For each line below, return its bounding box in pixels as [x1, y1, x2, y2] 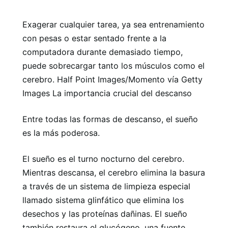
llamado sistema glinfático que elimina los [22, 194, 184, 205]
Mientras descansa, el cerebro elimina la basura [22, 167, 205, 178]
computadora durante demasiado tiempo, [22, 46, 183, 57]
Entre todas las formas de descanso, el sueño [22, 113, 198, 124]
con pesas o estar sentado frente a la [22, 33, 166, 43]
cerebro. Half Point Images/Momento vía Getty [22, 74, 203, 84]
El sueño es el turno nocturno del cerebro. [22, 153, 184, 164]
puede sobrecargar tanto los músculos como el [22, 60, 205, 71]
